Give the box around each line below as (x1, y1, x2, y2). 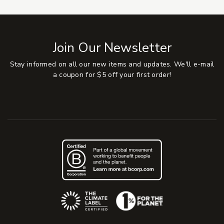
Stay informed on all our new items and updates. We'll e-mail (9, 59, 214, 69)
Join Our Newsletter (52, 38, 171, 57)
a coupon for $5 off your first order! (52, 70, 171, 80)
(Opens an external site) (115, 191, 196, 201)
